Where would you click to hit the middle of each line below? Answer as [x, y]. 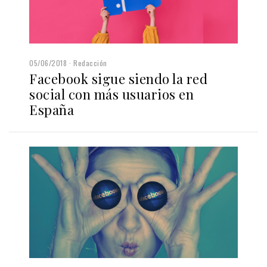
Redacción [90, 63]
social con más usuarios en [111, 94]
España [52, 110]
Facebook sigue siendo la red [118, 79]
